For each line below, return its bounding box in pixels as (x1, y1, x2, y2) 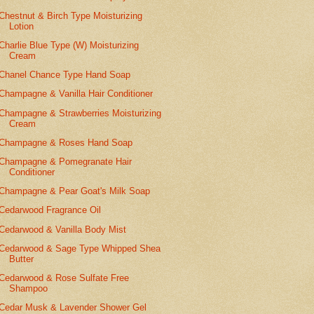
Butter (9, 253, 34, 264)
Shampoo (9, 283, 48, 294)
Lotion (9, 20, 34, 32)
